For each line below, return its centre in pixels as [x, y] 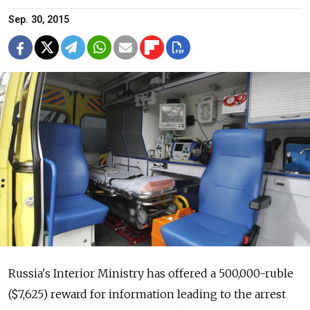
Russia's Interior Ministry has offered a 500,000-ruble [151, 274]
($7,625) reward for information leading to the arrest [147, 294]
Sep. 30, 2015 [39, 20]
